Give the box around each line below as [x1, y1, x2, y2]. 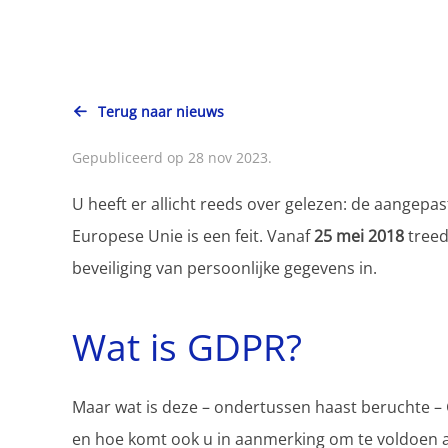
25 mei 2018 [314, 225, 404, 248]
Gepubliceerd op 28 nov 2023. [72, 148, 272, 168]
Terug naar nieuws [98, 102, 224, 122]
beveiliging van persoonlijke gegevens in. [72, 257, 377, 280]
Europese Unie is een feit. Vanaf [72, 225, 314, 248]
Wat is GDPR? [72, 322, 302, 373]
